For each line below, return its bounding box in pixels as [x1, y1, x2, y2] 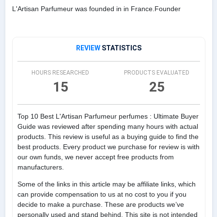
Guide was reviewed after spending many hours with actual [17, 123, 198, 131]
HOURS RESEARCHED [31, 69, 89, 77]
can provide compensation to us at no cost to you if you [17, 190, 186, 199]
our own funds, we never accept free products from [17, 153, 174, 161]
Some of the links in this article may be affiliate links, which [17, 180, 196, 188]
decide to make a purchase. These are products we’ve [17, 201, 184, 209]
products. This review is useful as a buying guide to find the [17, 133, 199, 141]
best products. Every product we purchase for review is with [17, 143, 200, 151]
